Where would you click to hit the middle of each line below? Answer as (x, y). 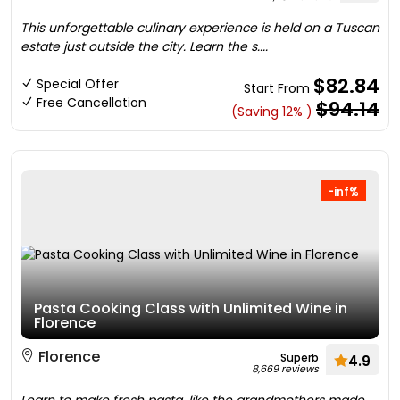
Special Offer (78, 84)
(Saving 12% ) (272, 112)
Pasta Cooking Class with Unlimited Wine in (191, 308)
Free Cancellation (92, 103)
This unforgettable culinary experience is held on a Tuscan (200, 28)
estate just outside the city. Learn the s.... (144, 46)
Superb (300, 358)
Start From (279, 88)
